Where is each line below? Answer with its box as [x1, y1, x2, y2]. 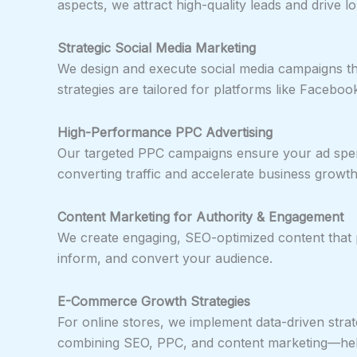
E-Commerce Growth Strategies [57, 292, 250, 309]
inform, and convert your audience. [57, 249, 273, 266]
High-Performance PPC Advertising [57, 124, 273, 140]
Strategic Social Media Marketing [57, 39, 256, 56]
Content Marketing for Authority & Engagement [57, 208, 343, 225]
